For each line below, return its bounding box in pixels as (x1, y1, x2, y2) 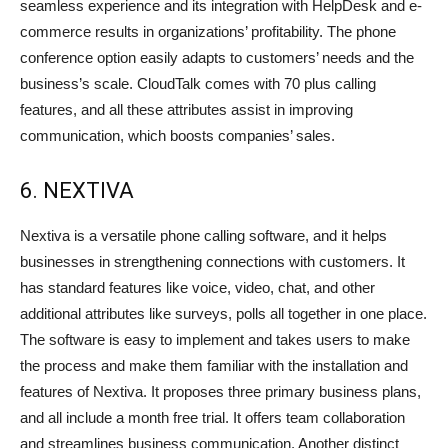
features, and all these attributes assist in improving (20, 101, 353, 119)
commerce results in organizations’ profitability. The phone (20, 23, 396, 41)
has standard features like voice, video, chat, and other (20, 279, 375, 297)
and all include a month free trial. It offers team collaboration (20, 409, 405, 427)
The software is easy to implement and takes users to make (20, 331, 410, 349)
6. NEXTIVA (20, 178, 134, 204)
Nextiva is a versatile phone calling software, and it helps (20, 227, 387, 245)
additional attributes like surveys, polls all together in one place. (20, 305, 427, 323)
